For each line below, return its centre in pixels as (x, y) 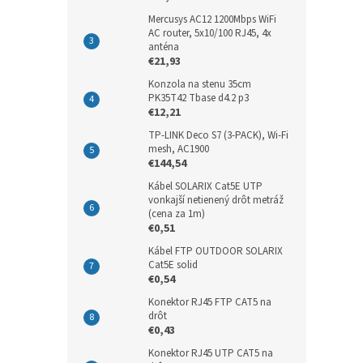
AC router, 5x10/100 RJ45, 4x (210, 33)
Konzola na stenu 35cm (200, 84)
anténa (164, 47)
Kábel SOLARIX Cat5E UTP (205, 186)
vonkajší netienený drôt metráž (216, 200)
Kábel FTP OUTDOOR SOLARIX (216, 251)
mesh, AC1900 (179, 149)
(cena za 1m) (177, 214)
